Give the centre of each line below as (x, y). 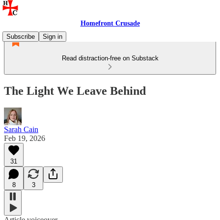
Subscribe (21, 37)
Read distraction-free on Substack (110, 58)
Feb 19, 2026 (25, 138)
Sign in (53, 37)
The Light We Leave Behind (75, 91)
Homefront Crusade (110, 23)
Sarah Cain (21, 129)
